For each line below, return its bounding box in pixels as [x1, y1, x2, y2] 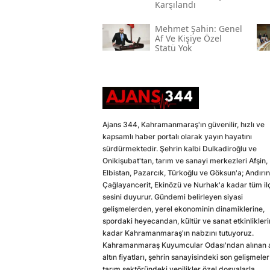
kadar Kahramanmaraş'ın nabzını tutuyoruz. [102, 228, 254, 238]
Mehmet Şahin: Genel [154, 23, 242, 35]
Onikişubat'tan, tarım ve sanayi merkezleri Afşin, [102, 156, 268, 166]
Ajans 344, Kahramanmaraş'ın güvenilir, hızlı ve [102, 120, 265, 130]
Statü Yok [154, 42, 192, 54]
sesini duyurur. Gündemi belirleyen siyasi [102, 192, 243, 202]
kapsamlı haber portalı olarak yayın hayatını [102, 132, 252, 142]
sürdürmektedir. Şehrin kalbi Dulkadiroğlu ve [102, 144, 257, 154]
